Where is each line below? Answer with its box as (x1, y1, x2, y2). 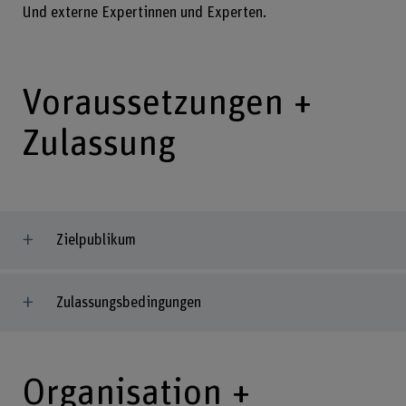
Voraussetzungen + (21, 85, 313, 122)
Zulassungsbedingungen (55, 295, 201, 310)
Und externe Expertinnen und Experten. (21, 5, 266, 21)
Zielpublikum (55, 232, 136, 247)
